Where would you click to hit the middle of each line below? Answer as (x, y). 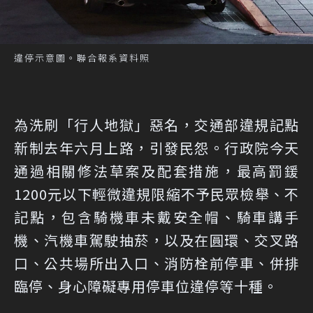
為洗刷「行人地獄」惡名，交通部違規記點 (156, 125)
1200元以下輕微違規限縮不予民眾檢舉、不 (156, 194)
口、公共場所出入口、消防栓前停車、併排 (156, 263)
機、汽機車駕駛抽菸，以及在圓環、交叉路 (156, 240)
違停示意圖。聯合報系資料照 (82, 58)
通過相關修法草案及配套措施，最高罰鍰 (156, 171)
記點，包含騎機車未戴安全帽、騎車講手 (156, 217)
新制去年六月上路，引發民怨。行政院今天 (156, 148)
